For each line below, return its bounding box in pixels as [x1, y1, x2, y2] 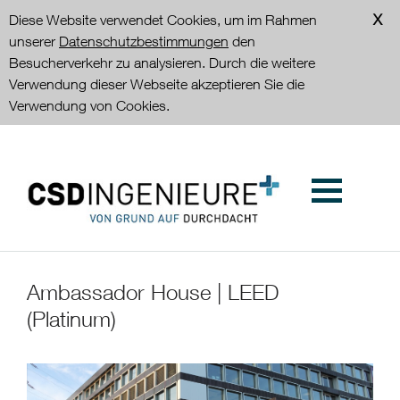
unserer [9, 33, 59, 49]
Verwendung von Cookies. [9, 97, 170, 113]
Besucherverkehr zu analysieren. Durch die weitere [9, 54, 315, 71]
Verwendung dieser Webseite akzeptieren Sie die [9, 76, 304, 92]
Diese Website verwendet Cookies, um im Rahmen [9, 12, 317, 28]
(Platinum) [27, 305, 116, 331]
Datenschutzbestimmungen [59, 33, 229, 49]
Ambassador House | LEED [27, 279, 279, 304]
